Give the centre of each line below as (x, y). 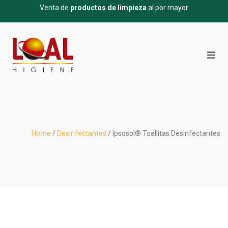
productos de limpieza (108, 8)
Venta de (55, 8)
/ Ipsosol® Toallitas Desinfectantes (163, 133)
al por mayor (167, 8)
